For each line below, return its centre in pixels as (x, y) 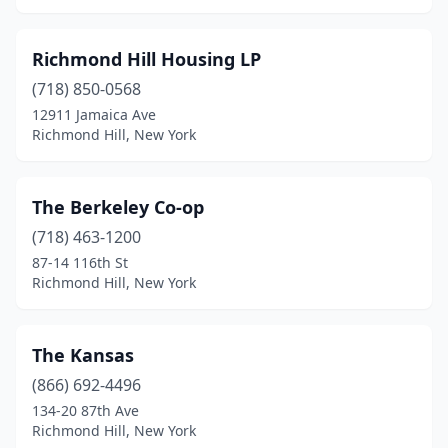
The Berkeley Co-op (118, 207)
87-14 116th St (80, 262)
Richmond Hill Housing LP (146, 59)
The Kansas (83, 355)
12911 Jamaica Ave (94, 114)
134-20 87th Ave (85, 410)
